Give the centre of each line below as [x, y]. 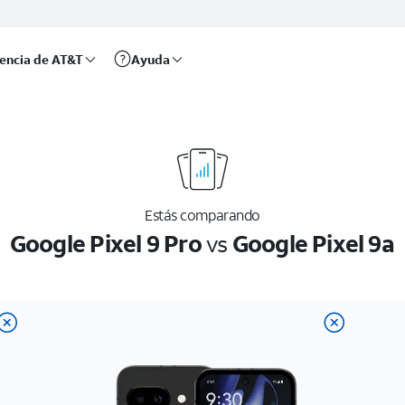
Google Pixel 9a [313, 243]
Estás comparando [202, 215]
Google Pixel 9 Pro [105, 243]
